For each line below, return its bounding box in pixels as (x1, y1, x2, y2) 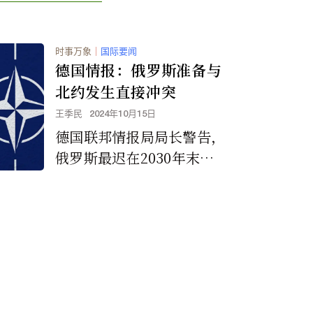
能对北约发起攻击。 (55, 168, 183, 189)
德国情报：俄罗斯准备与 (55, 59, 222, 80)
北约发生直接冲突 (55, 80, 177, 102)
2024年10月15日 (89, 110, 156, 118)
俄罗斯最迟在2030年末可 (55, 147, 214, 168)
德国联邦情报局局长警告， (55, 126, 226, 147)
